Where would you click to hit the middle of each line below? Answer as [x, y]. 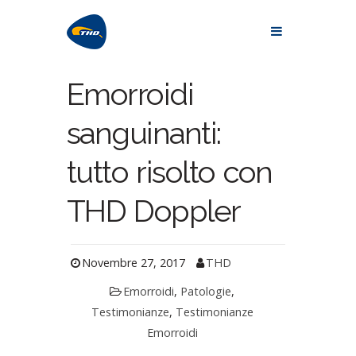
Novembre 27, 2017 [133, 262]
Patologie [206, 291]
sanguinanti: [144, 133]
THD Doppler [154, 211]
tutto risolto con [170, 172]
